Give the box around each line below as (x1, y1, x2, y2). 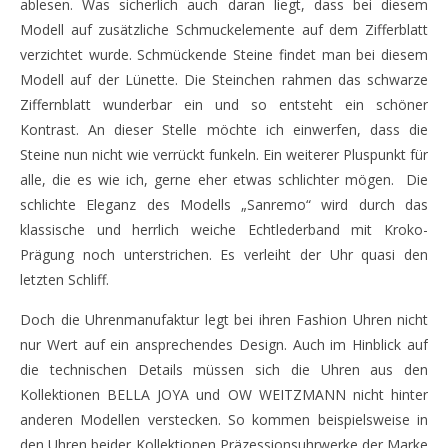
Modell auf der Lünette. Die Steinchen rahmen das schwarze (20, 70, 428, 90)
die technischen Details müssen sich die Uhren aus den (20, 360, 428, 380)
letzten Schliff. (20, 270, 109, 290)
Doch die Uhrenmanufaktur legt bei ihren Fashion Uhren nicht (20, 310, 428, 330)
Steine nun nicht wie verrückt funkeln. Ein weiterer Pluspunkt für (20, 145, 428, 165)
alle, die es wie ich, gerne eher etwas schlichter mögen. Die (20, 170, 428, 190)
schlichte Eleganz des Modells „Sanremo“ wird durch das (20, 195, 428, 215)
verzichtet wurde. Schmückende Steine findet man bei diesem (20, 45, 428, 65)
